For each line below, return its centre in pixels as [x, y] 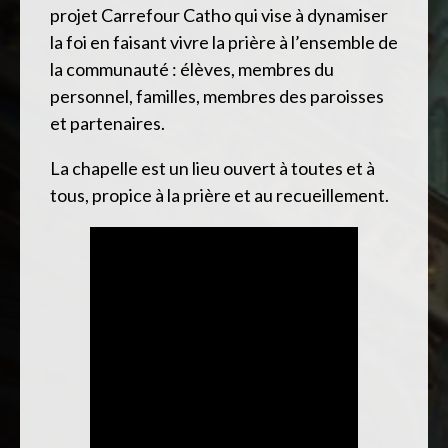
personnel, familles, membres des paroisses [217, 96]
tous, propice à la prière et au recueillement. [219, 195]
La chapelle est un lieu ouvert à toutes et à [212, 168]
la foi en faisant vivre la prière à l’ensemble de [224, 42]
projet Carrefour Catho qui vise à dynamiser [219, 15]
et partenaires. [107, 123]
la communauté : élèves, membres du [192, 69]
